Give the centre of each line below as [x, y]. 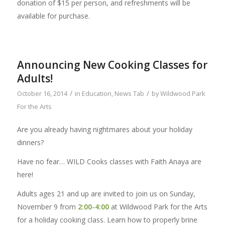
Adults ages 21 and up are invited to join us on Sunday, [106, 194]
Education [96, 94]
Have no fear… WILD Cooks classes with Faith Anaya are [109, 162]
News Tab [129, 94]
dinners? [30, 143]
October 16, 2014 [42, 94]
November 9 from [47, 207]
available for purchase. [53, 16]
